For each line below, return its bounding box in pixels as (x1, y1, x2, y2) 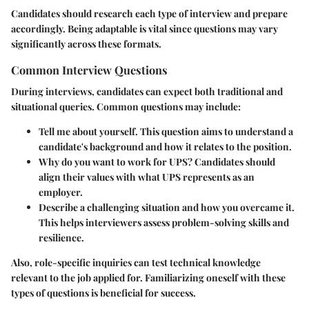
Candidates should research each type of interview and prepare (11, 6, 288, 20)
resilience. (39, 230, 84, 244)
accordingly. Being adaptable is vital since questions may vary (11, 21, 278, 35)
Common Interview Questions (11, 61, 168, 77)
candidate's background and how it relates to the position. (39, 139, 292, 153)
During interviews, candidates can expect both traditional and (11, 84, 283, 98)
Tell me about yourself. (39, 124, 138, 138)
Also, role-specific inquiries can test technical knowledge (11, 255, 261, 269)
